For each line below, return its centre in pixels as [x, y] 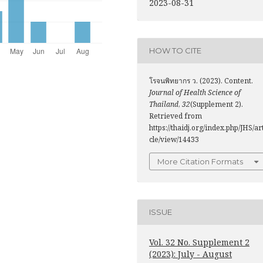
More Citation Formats [200, 161]
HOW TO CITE [175, 51]
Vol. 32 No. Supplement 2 [199, 242]
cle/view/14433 [174, 139]
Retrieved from [176, 116]
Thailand [164, 104]
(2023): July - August [190, 254]
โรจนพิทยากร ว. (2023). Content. [201, 80]
